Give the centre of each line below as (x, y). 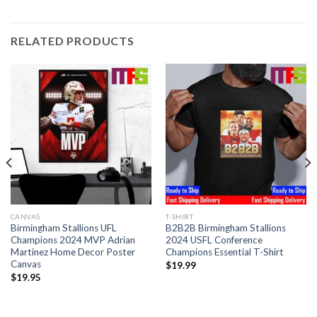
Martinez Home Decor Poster (73, 252)
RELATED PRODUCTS (73, 40)
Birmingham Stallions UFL (63, 228)
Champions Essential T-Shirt (224, 252)
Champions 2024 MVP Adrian (73, 240)
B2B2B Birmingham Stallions (225, 228)
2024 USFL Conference (214, 240)
